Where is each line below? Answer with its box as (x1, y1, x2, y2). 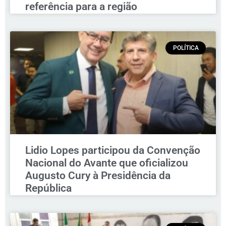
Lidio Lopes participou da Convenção (25, 144, 200, 156)
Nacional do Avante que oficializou (25, 156, 188, 169)
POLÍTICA (173, 44, 199, 51)
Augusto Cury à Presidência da (25, 169, 171, 182)
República (25, 182, 72, 194)
